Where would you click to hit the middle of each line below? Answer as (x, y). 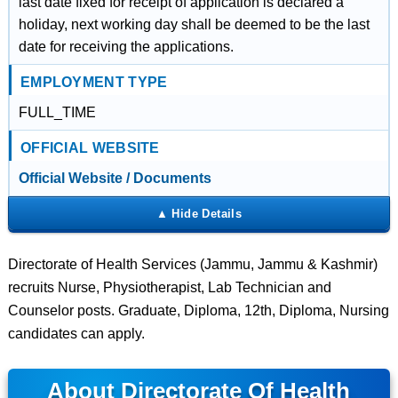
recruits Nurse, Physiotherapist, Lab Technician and (169, 287)
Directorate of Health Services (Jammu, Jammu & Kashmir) (192, 264)
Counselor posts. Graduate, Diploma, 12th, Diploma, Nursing (198, 310)
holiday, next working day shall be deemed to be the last (194, 24)
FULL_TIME (57, 112)
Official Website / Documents (115, 178)
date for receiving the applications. (126, 47)
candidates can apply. (76, 334)
